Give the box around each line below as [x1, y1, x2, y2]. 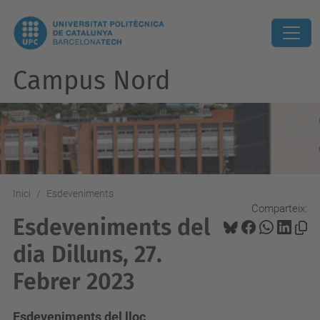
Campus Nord [13, 65, 171, 96]
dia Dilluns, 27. [13, 241, 162, 268]
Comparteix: [251, 201, 307, 215]
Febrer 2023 [13, 268, 134, 295]
